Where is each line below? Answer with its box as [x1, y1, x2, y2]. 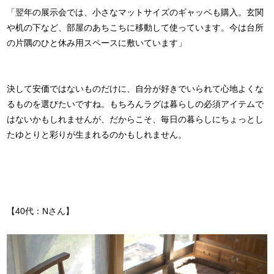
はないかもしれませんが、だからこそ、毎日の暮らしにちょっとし [7, 114, 264, 125]
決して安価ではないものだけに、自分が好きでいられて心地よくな [7, 84, 264, 94]
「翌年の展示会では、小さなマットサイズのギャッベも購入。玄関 [7, 7, 264, 18]
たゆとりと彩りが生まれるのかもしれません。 [7, 130, 187, 140]
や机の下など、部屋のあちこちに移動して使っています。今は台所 [7, 23, 264, 33]
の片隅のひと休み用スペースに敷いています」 [7, 38, 187, 48]
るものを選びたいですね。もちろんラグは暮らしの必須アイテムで [7, 99, 264, 109]
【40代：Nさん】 [7, 206, 75, 217]
